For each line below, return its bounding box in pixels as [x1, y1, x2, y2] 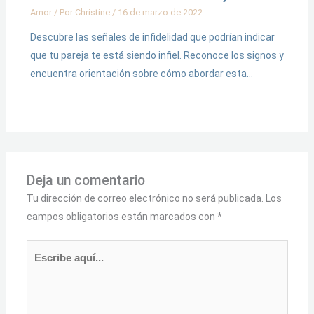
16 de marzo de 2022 [117, 6, 203, 18]
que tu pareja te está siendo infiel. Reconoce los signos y [29, 49, 284, 61]
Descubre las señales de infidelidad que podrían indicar [29, 31, 275, 43]
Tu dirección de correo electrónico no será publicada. [26, 193, 264, 205]
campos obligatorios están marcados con [26, 211, 217, 223]
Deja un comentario [26, 172, 145, 189]
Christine [74, 6, 112, 18]
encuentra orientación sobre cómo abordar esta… [29, 67, 253, 79]
